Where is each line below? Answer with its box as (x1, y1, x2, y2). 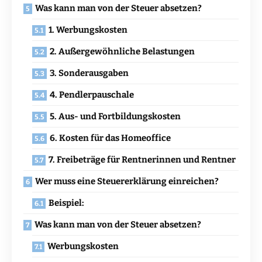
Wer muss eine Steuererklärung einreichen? (35, 176, 219, 187)
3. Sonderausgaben (50, 68, 129, 79)
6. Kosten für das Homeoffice (50, 133, 171, 144)
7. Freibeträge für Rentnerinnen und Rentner (49, 154, 236, 166)
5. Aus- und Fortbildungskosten (50, 111, 181, 122)
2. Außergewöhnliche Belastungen (50, 46, 195, 57)
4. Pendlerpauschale (50, 89, 134, 101)
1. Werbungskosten (49, 25, 127, 36)
